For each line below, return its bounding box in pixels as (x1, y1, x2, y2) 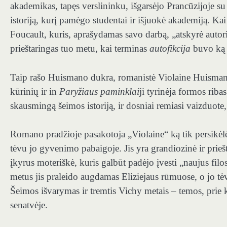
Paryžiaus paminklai (59, 86, 139, 97)
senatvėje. (10, 200, 48, 211)
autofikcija (149, 43, 191, 54)
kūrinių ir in (10, 86, 59, 97)
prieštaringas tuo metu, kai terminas (10, 43, 149, 54)
